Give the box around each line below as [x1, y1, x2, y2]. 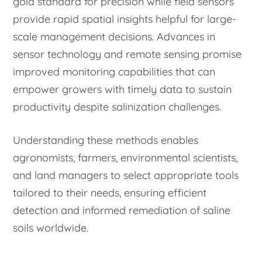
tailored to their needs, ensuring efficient [13, 186, 207, 200]
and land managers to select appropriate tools [13, 168, 239, 182]
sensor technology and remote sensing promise [13, 47, 242, 61]
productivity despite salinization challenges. [13, 100, 222, 114]
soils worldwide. [13, 221, 89, 235]
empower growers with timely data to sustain [13, 82, 232, 96]
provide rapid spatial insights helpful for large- [13, 12, 237, 26]
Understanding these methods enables [13, 133, 199, 147]
